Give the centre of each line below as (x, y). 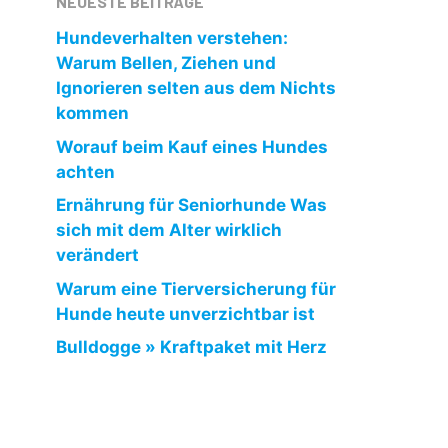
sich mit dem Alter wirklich (169, 230)
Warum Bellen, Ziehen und (166, 63)
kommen (92, 113)
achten (85, 171)
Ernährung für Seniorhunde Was (191, 205)
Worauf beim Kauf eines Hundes (192, 146)
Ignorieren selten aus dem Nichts (196, 88)
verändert (97, 255)
